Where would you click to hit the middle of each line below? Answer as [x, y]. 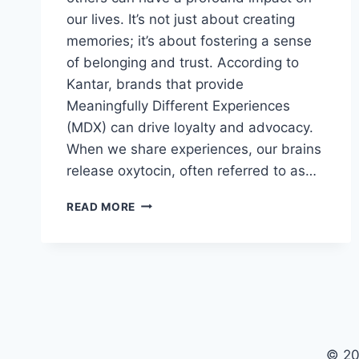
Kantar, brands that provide [155, 84]
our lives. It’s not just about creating [181, 19]
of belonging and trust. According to [183, 62]
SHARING [161, 253]
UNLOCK [160, 202]
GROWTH [162, 219]
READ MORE [101, 206]
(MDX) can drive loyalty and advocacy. [190, 127]
